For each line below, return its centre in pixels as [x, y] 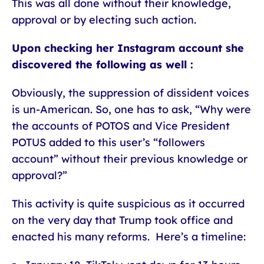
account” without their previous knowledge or [130, 159]
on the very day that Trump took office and [122, 220]
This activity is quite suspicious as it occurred [128, 204]
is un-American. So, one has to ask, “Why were [131, 109]
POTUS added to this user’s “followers [108, 142]
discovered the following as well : [103, 65]
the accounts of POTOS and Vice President [121, 126]
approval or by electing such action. [104, 20]
